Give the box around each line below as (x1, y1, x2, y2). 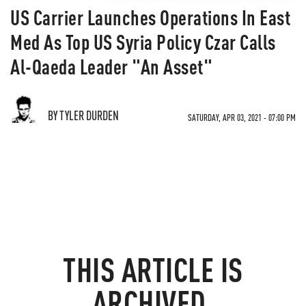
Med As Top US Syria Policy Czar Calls (10, 29, 276, 55)
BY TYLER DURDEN (48, 107, 119, 123)
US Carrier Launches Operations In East (10, 4, 290, 30)
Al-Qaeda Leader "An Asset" (10, 53, 212, 79)
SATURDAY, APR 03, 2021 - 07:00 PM (188, 111, 296, 123)
